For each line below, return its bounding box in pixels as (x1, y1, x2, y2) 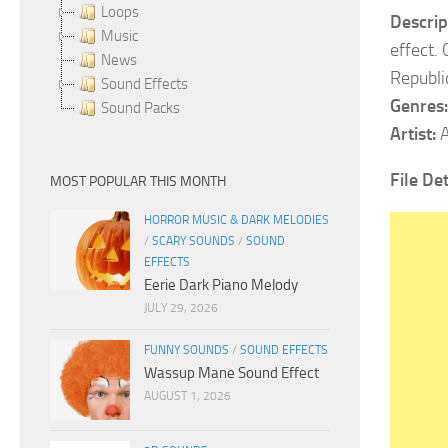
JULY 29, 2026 (144, 301, 218, 315)
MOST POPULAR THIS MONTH (50, 173, 226, 190)
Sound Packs (101, 99, 180, 117)
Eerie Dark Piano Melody (144, 276, 298, 294)
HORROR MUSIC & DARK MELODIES (144, 213, 329, 227)
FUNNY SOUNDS (144, 343, 229, 357)
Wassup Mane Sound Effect (144, 364, 319, 382)
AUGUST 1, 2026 (144, 389, 231, 403)
